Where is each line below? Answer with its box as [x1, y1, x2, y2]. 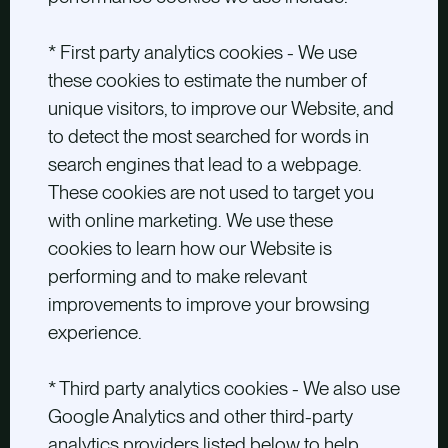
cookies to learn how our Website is [47, 237, 332, 261]
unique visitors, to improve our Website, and [47, 97, 394, 121]
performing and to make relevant [47, 265, 307, 289]
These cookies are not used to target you [47, 181, 374, 205]
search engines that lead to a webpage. [47, 153, 362, 177]
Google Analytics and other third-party [47, 405, 353, 429]
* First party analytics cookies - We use [47, 41, 357, 65]
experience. [47, 321, 142, 345]
